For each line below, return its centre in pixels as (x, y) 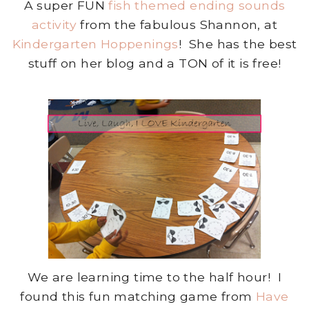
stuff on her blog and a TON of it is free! (154, 63)
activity (54, 25)
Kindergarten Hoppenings (95, 44)
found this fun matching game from (138, 296)
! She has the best (238, 44)
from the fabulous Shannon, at (177, 25)
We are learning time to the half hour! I (154, 277)
